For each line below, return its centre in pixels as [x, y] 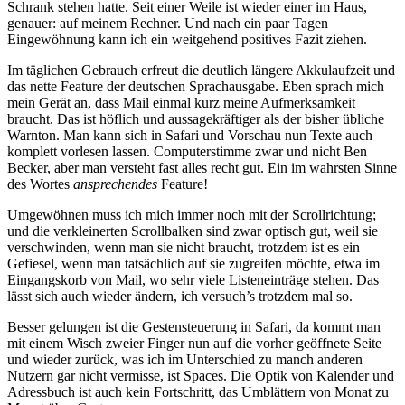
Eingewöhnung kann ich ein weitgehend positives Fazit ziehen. [187, 40]
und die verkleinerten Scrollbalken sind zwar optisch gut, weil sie [193, 231]
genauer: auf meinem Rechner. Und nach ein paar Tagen [168, 24]
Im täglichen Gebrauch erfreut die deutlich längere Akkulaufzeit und [201, 71]
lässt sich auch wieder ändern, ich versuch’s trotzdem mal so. [180, 297]
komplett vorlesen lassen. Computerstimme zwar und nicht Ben [187, 152]
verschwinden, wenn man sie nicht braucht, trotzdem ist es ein [184, 248]
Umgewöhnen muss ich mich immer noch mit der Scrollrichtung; [192, 215]
